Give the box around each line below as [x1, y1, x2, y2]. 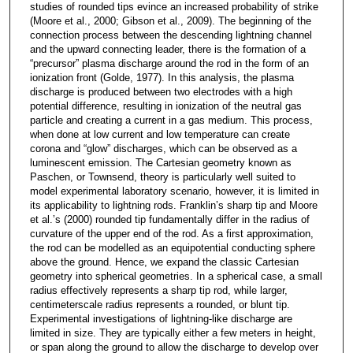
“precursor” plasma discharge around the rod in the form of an [29, 58, 309, 70]
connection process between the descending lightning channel [29, 29, 312, 42]
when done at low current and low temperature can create [29, 128, 290, 141]
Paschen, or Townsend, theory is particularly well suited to [29, 171, 295, 184]
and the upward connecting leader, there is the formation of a [29, 43, 306, 56]
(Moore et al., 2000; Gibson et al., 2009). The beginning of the [29, 15, 311, 28]
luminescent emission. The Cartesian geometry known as [29, 157, 292, 169]
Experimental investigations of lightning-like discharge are [29, 313, 292, 325]
